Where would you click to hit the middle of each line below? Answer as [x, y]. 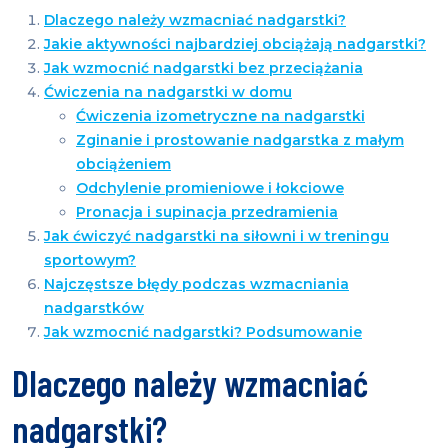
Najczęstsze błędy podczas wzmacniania [196, 284]
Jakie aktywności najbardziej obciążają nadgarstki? [235, 44]
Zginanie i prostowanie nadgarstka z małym [240, 140]
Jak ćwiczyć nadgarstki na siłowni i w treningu [216, 236]
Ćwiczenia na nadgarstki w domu [168, 92]
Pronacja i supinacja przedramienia [207, 212]
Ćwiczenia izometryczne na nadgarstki [220, 116]
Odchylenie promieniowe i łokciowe [210, 188]
